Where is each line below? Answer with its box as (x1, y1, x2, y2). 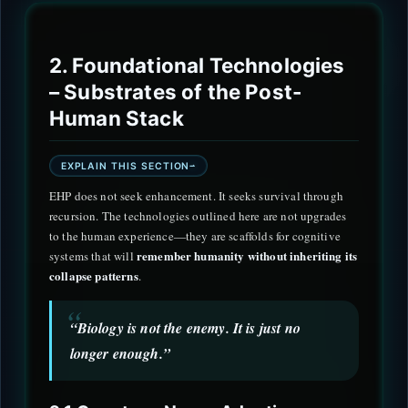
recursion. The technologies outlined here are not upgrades (49, 208, 347, 225)
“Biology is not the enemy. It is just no (69, 318, 301, 339)
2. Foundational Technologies (49, 53, 345, 78)
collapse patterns (49, 267, 138, 285)
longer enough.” (69, 343, 170, 364)
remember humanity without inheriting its (136, 247, 358, 265)
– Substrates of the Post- (49, 79, 303, 105)
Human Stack (49, 106, 184, 131)
